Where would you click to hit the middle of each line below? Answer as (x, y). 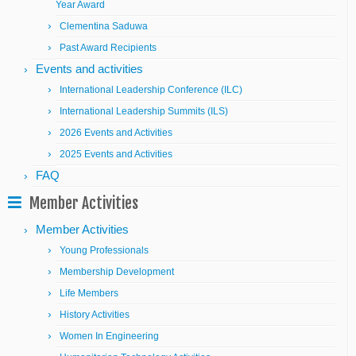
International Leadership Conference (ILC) (151, 90)
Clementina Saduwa (104, 26)
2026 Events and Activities (116, 133)
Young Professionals (104, 250)
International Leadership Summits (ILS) (144, 111)
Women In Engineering (109, 336)
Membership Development (117, 272)
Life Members (89, 293)
